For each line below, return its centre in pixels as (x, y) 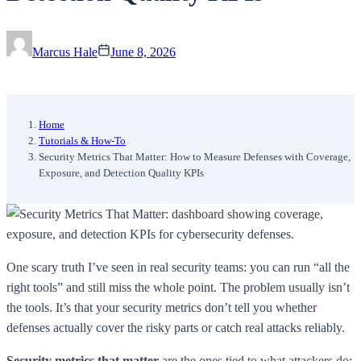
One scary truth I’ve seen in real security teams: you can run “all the (178, 267)
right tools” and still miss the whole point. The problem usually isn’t (178, 287)
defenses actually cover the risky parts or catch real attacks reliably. (176, 327)
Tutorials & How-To (82, 140)
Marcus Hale (65, 52)
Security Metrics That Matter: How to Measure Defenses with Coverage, (195, 156)
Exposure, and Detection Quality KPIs (121, 172)
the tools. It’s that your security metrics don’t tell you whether (162, 307)
